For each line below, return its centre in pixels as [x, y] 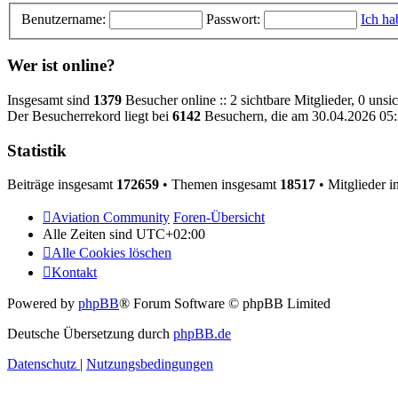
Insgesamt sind [50, 99]
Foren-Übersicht [219, 218]
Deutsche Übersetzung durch [90, 334]
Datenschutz [42, 364]
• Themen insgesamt [219, 185]
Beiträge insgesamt [62, 185]
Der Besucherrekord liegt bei [90, 115]
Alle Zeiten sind [89, 235]
